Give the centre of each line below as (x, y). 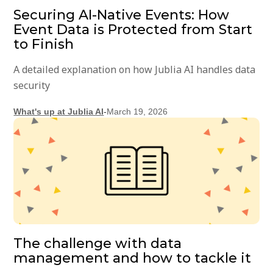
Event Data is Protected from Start (133, 30)
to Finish (44, 44)
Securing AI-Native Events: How (122, 15)
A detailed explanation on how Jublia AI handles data (135, 70)
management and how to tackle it (133, 258)
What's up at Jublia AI (59, 112)
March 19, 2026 (137, 112)
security (32, 86)
